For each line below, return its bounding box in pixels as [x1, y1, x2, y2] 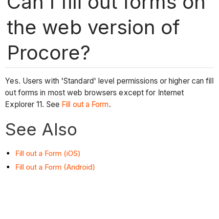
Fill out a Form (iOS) [15, 148, 81, 158]
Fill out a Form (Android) [15, 162, 96, 172]
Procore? [7, 40, 90, 65]
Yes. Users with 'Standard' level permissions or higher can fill [5, 76, 214, 86]
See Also [5, 118, 78, 139]
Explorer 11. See [5, 100, 62, 109]
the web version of [7, 15, 180, 39]
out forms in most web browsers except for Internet [5, 88, 184, 98]
